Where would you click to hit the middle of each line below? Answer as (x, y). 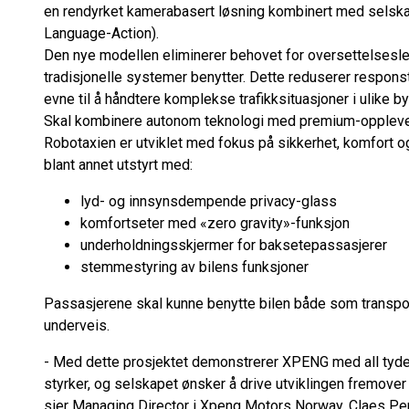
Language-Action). (101, 33)
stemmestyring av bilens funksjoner (196, 267)
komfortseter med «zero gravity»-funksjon (217, 223)
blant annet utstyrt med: (118, 165)
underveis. (77, 325)
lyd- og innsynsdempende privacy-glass (209, 201)
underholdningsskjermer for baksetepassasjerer (236, 245)
